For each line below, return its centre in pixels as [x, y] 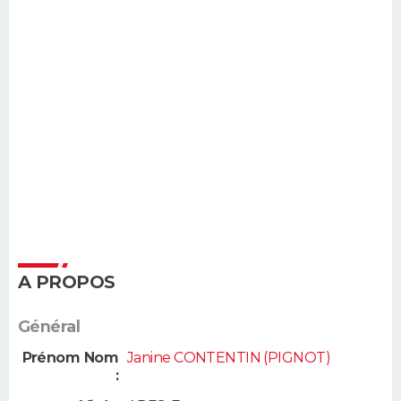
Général [49, 327]
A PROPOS [67, 282]
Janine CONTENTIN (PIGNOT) [229, 358]
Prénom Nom [70, 358]
